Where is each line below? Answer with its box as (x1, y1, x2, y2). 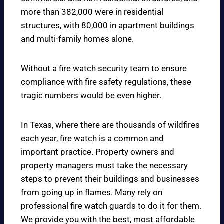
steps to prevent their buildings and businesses (21, 174, 199, 184)
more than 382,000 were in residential (21, 7, 163, 17)
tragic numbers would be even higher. (21, 90, 161, 101)
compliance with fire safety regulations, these (21, 77, 191, 87)
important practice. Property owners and (21, 147, 174, 157)
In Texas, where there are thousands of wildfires (21, 120, 200, 130)
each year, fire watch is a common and (21, 133, 164, 144)
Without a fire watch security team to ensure (21, 63, 187, 74)
